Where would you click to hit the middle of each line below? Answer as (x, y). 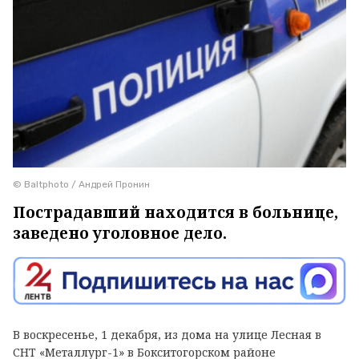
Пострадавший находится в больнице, (175, 212)
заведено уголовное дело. (120, 233)
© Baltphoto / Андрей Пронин (81, 184)
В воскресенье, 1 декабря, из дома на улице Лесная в (167, 334)
